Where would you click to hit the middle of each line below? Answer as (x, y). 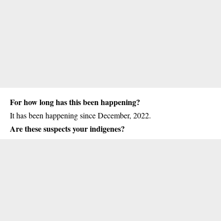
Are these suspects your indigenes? (67, 129)
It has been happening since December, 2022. (80, 115)
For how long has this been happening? (75, 102)
